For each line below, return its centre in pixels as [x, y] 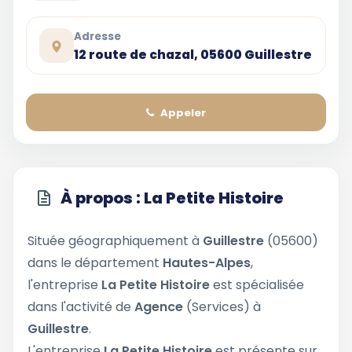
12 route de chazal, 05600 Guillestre [193, 54]
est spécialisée [258, 285]
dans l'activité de [81, 307]
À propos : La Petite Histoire [172, 198]
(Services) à [222, 307]
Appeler [183, 112]
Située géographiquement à [115, 241]
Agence [159, 307]
